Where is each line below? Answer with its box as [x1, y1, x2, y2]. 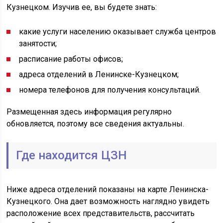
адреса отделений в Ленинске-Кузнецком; [19, 70, 179, 79]
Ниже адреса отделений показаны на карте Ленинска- [6, 185, 209, 194]
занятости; [19, 39, 57, 48]
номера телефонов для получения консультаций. [19, 85, 201, 95]
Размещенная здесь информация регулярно [6, 107, 172, 116]
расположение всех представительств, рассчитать [6, 209, 195, 218]
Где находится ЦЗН [16, 148, 127, 162]
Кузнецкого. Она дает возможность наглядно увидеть [6, 197, 210, 206]
